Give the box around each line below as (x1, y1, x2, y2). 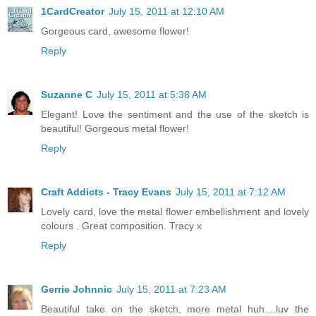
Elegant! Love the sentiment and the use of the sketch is (41, 108, 309, 120)
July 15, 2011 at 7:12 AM (176, 186, 286, 197)
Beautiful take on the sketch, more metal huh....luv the (41, 303, 309, 315)
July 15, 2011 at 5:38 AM (97, 88, 207, 100)
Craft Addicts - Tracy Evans (41, 186, 171, 197)
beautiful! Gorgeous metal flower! (41, 122, 189, 134)
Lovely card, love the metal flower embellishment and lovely (41, 205, 309, 217)
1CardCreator (41, 5, 104, 17)
